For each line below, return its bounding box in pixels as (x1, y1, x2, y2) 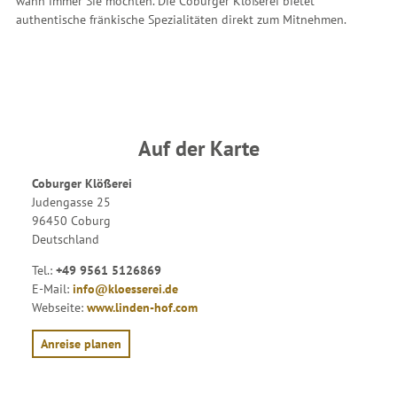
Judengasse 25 (32, 194, 111, 211)
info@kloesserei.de (73, 281, 178, 298)
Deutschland (32, 231, 99, 248)
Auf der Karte (137, 134, 260, 163)
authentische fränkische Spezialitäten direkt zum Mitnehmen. (16, 11, 346, 27)
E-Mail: (32, 281, 73, 298)
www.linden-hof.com (87, 300, 198, 316)
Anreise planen (41, 335, 121, 352)
